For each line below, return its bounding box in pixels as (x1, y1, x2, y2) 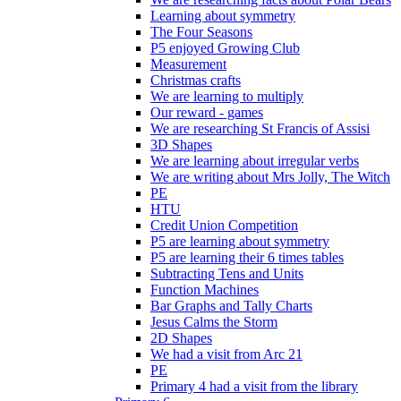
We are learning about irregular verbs (150, 152, 359, 168)
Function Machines (150, 281, 259, 297)
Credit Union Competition (150, 217, 298, 233)
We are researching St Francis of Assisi (150, 120, 370, 136)
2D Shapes (150, 329, 212, 346)
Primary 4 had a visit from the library (150, 378, 358, 394)
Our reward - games (150, 104, 263, 120)
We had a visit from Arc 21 (150, 346, 303, 362)
